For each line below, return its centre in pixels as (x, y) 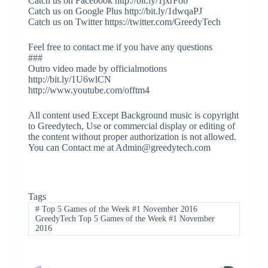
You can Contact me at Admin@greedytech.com (119, 147)
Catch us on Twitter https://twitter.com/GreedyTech (124, 22)
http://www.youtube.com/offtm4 (89, 90)
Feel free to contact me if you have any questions (120, 47)
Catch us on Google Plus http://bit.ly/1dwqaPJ (115, 11)
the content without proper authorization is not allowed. (132, 137)
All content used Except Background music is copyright (133, 115)
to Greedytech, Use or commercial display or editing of (131, 126)
